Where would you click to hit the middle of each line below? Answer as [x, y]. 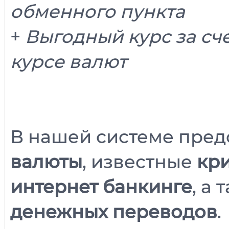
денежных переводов [114, 212]
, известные [140, 162]
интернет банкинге [101, 187]
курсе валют [68, 62]
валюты [46, 162]
